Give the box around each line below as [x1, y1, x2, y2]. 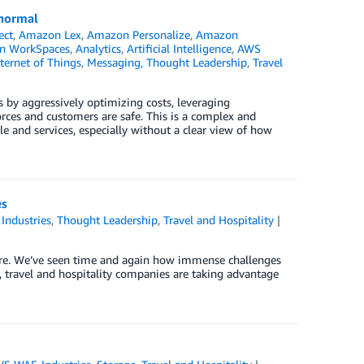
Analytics [75, 41, 121, 55]
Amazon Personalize [86, 28, 190, 41]
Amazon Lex [18, 28, 81, 41]
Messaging [86, 55, 141, 69]
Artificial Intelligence [126, 41, 232, 55]
